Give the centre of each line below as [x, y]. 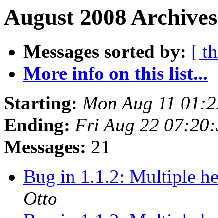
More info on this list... [116, 73]
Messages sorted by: [105, 52]
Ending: [37, 125]
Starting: [41, 103]
